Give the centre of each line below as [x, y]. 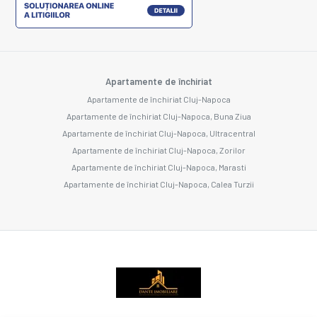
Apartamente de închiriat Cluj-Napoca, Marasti [158, 167]
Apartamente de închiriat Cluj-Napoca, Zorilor [158, 150]
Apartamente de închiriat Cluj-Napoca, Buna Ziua [158, 116]
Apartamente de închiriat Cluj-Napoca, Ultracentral [158, 133]
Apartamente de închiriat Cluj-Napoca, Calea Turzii [158, 184]
